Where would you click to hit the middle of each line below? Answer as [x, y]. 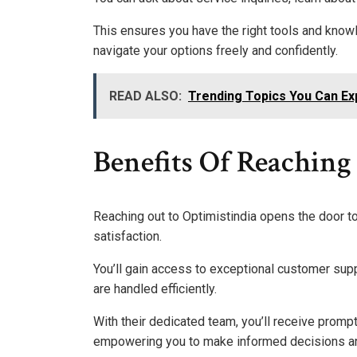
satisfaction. [127, 236]
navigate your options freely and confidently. [216, 50]
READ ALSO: [145, 96]
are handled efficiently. [155, 288]
